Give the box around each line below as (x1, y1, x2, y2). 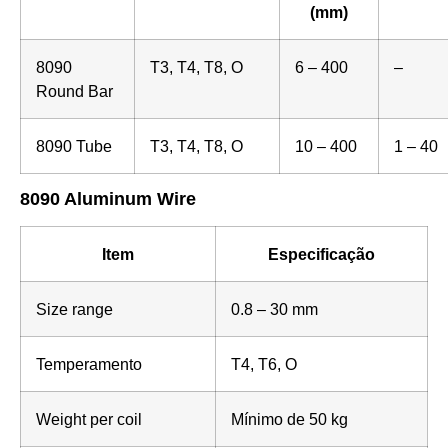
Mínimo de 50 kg (231, 410, 348, 429)
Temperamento (36, 355, 142, 374)
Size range (36, 300, 113, 319)
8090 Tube (36, 137, 112, 156)
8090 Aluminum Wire (20, 189, 196, 210)
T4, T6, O (231, 355, 297, 374)
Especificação (268, 245, 375, 264)
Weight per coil (36, 410, 142, 429)
